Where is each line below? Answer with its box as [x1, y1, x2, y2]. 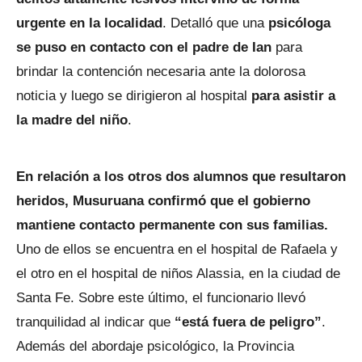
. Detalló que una [162, 15, 268, 31]
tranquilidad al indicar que [16, 314, 175, 330]
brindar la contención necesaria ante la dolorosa [16, 63, 305, 79]
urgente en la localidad [16, 15, 162, 31]
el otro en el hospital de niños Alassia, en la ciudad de [16, 265, 340, 281]
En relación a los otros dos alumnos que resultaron [16, 168, 346, 184]
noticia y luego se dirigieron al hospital [16, 87, 247, 103]
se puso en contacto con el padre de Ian [16, 39, 276, 55]
